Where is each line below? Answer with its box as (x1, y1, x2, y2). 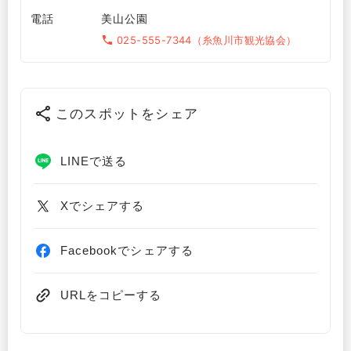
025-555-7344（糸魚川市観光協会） (117, 33, 297, 46)
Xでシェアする (60, 199, 145, 213)
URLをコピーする (60, 288, 162, 302)
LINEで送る (60, 154, 128, 168)
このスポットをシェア (56, 105, 198, 121)
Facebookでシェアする (60, 244, 194, 258)
